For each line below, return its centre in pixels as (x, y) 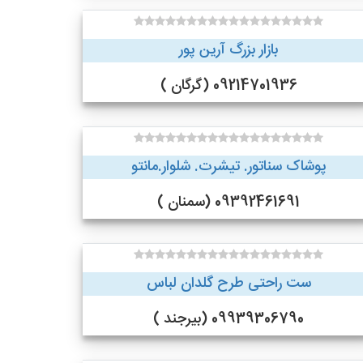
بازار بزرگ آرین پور (228, 50)
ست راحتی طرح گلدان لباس (228, 284)
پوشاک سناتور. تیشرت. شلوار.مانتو (228, 167)
